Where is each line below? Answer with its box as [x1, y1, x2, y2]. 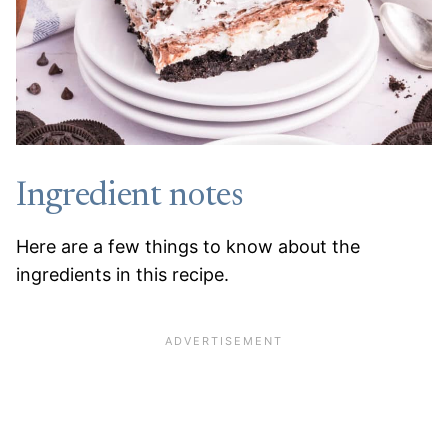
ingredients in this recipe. [16, 264, 229, 286]
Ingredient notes [16, 180, 244, 215]
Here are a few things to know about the [16, 236, 360, 258]
